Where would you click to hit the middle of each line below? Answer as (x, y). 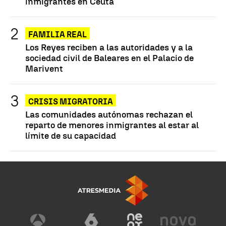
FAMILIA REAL (58, 35)
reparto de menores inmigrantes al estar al (112, 125)
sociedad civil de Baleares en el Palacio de (109, 58)
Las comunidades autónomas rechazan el (109, 115)
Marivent (44, 69)
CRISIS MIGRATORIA (71, 102)
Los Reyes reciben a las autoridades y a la (109, 47)
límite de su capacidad (71, 136)
